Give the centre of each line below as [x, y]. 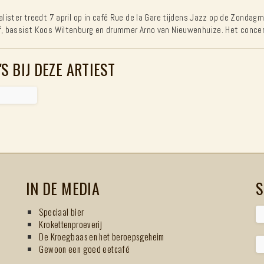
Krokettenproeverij [71, 224]
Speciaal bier [62, 211]
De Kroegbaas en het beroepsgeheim [102, 236]
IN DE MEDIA [63, 188]
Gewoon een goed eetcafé [85, 248]
